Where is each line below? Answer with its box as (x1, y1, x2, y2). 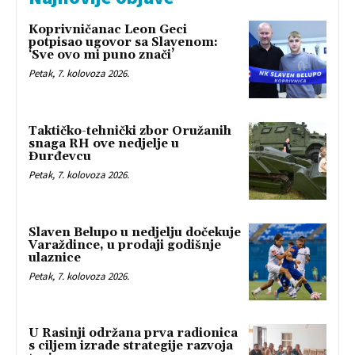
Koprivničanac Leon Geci (29, 22, 187, 38)
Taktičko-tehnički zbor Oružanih (29, 123, 231, 139)
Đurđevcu (29, 148, 91, 164)
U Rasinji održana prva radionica (29, 326, 238, 342)
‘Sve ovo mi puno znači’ (29, 48, 174, 63)
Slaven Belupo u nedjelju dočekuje (29, 224, 241, 240)
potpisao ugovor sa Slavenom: (29, 35, 218, 51)
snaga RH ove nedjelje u (29, 136, 179, 151)
